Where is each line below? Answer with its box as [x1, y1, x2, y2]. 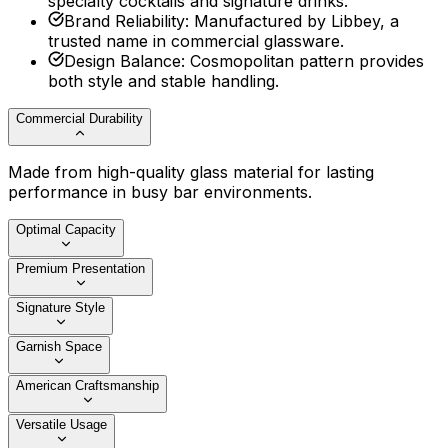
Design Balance [64, 51, 181, 72]
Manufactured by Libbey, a [194, 11, 399, 32]
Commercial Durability [16, 111, 143, 127]
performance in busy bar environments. [8, 182, 312, 203]
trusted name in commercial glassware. [48, 31, 344, 52]
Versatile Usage [16, 417, 107, 433]
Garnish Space [16, 339, 102, 355]
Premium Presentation [16, 261, 145, 277]
